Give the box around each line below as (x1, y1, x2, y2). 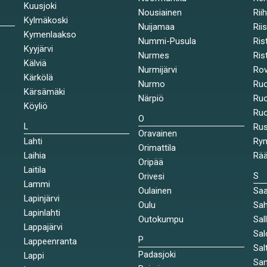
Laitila (23, 164, 46, 175)
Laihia (23, 150, 46, 161)
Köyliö (23, 101, 48, 111)
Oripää (138, 157, 164, 167)
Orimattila (138, 142, 176, 153)
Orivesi (138, 171, 165, 182)
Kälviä (23, 58, 46, 69)
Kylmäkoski (23, 15, 68, 26)
